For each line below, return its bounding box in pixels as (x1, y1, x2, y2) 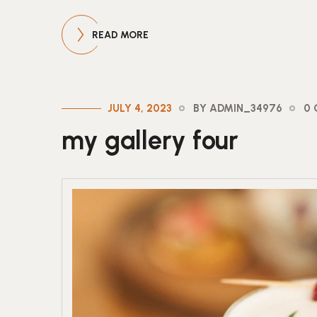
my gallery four (62, 125, 238, 156)
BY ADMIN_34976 (193, 101, 282, 115)
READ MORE (92, 28, 149, 41)
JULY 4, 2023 (108, 101, 172, 115)
